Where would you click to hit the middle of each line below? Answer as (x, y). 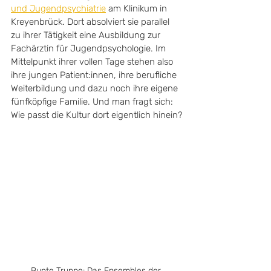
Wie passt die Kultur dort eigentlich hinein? (97, 115)
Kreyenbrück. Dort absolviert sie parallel (91, 22)
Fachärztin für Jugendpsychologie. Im (90, 48)
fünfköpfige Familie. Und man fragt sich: (93, 102)
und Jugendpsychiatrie (58, 8)
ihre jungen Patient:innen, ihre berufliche (95, 75)
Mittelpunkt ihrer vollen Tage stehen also (93, 62)
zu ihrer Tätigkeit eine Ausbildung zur (87, 35)
